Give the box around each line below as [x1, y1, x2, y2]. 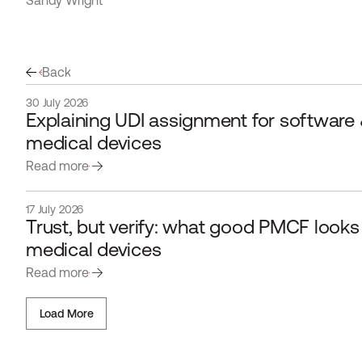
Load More [39, 306, 94, 320]
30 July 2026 [26, 96, 89, 109]
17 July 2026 [26, 203, 84, 216]
